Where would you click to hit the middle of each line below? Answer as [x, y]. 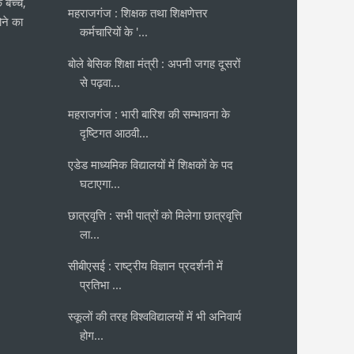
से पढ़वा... [100, 82]
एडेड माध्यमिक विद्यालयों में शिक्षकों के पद [151, 164]
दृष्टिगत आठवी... [115, 133]
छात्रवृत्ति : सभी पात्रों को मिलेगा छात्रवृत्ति [155, 215]
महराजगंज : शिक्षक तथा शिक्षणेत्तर [138, 13]
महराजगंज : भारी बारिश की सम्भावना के [149, 114]
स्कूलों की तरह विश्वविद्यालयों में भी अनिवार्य [155, 316]
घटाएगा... [100, 183]
